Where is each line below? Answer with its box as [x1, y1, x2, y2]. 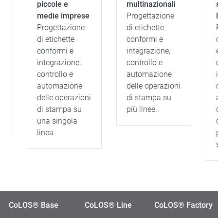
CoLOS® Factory [154, 200, 213, 210]
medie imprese [36, 11, 90, 20]
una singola [36, 116, 77, 126]
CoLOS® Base [9, 200, 58, 210]
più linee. [126, 105, 157, 114]
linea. [36, 128, 55, 137]
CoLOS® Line [85, 200, 132, 210]
